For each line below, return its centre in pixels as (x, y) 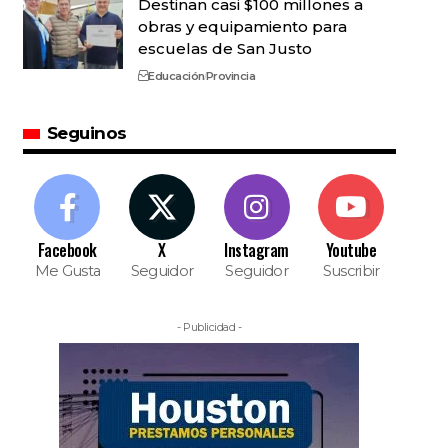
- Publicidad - (209, 327)
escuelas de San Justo (224, 48)
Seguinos (86, 133)
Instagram (256, 250)
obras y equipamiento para (242, 26)
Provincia (230, 76)
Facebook (67, 250)
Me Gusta (67, 271)
